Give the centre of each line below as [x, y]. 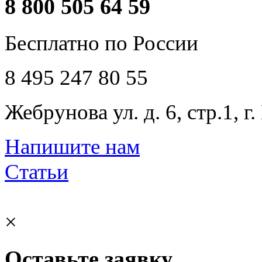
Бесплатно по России [101, 43]
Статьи [37, 172]
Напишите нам [72, 146]
